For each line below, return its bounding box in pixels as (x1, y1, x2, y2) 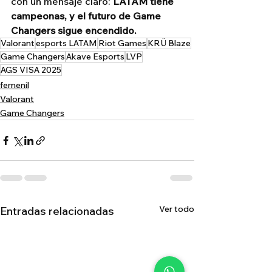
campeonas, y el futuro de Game (11, 10, 163, 22)
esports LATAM (36, 38, 97, 49)
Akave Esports (66, 51, 124, 63)
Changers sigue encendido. (11, 24, 137, 37)
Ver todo (159, 203, 194, 215)
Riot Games (98, 38, 146, 49)
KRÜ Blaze (148, 38, 191, 49)
